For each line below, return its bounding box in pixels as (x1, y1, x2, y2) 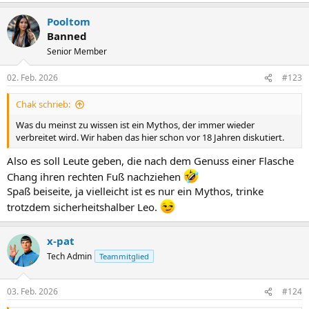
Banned (47, 29, 87, 43)
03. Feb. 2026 (7, 286, 58, 298)
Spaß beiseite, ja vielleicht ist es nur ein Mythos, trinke (7, 183, 263, 198)
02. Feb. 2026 (7, 72, 58, 84)
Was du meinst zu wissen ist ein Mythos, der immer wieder (16, 119, 255, 132)
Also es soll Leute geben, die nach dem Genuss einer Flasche (7, 153, 294, 168)
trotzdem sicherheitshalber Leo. (7, 199, 160, 214)
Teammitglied (99, 250, 149, 261)
